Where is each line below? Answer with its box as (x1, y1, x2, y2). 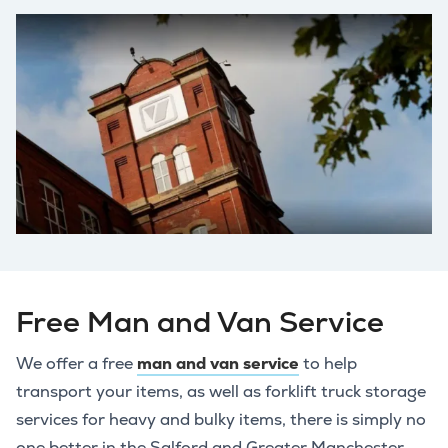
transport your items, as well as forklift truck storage (16, 380, 426, 402)
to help (299, 352, 357, 374)
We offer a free (16, 352, 137, 374)
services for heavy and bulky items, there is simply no (16, 408, 426, 430)
